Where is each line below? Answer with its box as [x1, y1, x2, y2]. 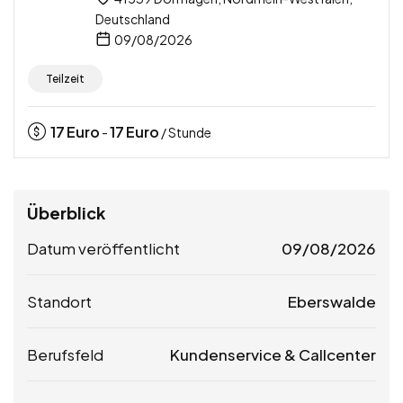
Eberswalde [288, 291, 376, 312]
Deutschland [95, 11, 170, 28]
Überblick [27, 202, 105, 224]
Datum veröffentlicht [27, 238, 180, 259]
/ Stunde [159, 124, 211, 141]
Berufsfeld [27, 345, 103, 365]
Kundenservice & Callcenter [170, 345, 376, 365]
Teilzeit [46, 72, 85, 86]
